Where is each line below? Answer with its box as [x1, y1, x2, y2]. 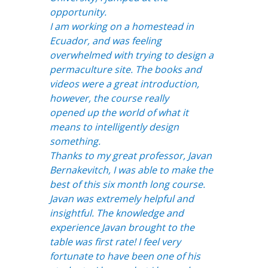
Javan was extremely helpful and [49, 192, 194, 206]
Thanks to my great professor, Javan [49, 149, 212, 163]
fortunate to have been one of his [49, 249, 200, 263]
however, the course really [49, 92, 169, 105]
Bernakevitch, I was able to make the [49, 163, 213, 177]
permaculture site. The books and [49, 63, 202, 77]
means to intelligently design [49, 120, 179, 134]
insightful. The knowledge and [49, 206, 184, 220]
